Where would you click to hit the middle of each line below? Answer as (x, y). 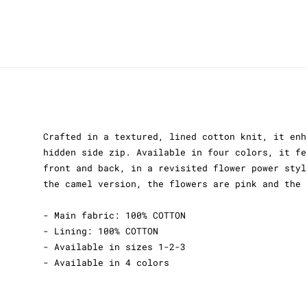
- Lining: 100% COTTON (101, 231)
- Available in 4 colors (106, 263)
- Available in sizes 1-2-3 (114, 247)
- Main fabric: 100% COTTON (114, 216)
